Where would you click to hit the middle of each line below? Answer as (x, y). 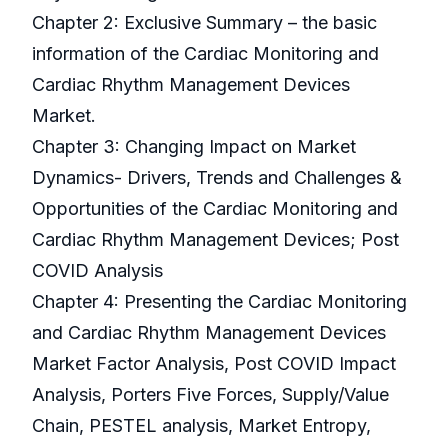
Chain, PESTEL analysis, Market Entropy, (201, 426)
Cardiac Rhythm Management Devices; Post (215, 240)
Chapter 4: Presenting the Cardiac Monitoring (219, 302)
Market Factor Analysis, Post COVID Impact (214, 364)
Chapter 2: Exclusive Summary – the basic (204, 23)
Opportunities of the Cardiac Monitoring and (215, 209)
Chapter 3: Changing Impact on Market (194, 147)
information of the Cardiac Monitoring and (205, 54)
